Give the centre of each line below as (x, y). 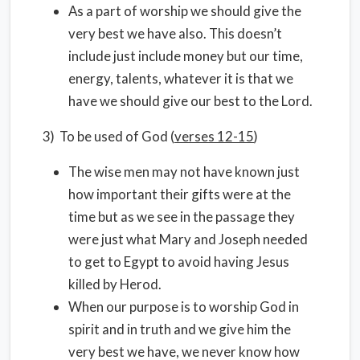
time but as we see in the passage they (182, 217)
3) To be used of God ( (108, 136)
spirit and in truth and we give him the (180, 329)
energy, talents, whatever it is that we (181, 78)
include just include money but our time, (186, 56)
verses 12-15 (214, 136)
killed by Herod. (115, 284)
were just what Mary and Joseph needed (188, 239)
